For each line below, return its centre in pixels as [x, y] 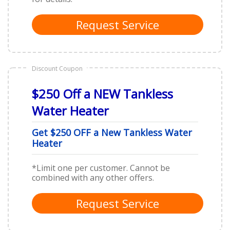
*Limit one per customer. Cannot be [101, 168]
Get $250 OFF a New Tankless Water [112, 132]
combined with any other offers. [93, 177]
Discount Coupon [57, 68]
